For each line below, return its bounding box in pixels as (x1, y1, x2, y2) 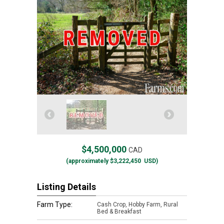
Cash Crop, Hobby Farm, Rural (97, 201, 178, 208)
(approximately (66, 157, 108, 164)
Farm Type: (37, 200, 72, 208)
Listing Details (37, 181, 96, 192)
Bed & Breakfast (97, 208, 141, 215)
